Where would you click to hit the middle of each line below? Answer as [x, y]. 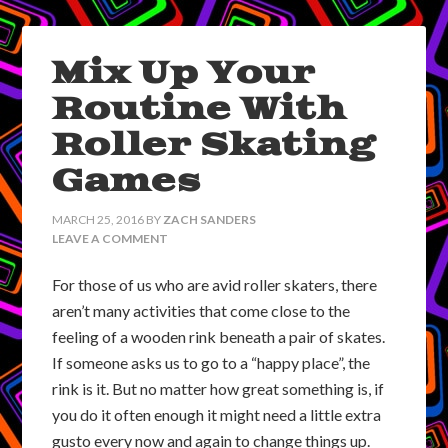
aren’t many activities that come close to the [201, 310]
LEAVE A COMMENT [110, 238]
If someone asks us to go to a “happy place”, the [211, 362]
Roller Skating [214, 145]
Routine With [199, 109]
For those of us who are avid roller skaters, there [215, 284]
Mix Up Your [184, 73]
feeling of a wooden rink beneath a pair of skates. [219, 336]
